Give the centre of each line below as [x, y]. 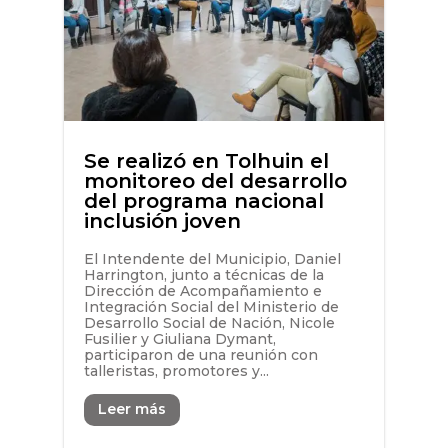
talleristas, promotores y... [176, 371]
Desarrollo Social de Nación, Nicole [209, 323]
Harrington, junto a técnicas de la [203, 275]
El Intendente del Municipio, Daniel [212, 259]
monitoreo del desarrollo [215, 181]
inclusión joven [162, 221]
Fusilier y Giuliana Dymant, [179, 339]
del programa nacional [203, 201]
